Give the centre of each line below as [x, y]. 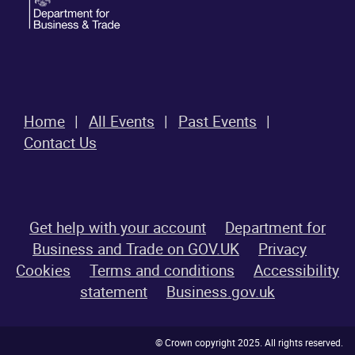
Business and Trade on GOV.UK [136, 249]
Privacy [282, 249]
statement [114, 292]
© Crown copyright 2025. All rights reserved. [249, 343]
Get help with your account [118, 228]
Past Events [218, 122]
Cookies [43, 271]
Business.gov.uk [221, 292]
